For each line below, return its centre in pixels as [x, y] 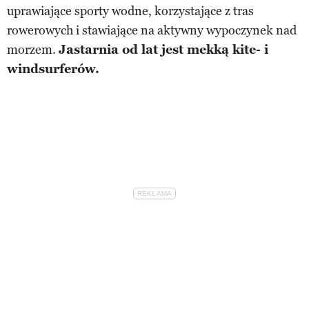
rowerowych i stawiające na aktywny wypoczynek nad [152, 30]
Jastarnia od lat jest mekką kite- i [163, 49]
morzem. [33, 49]
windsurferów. [53, 69]
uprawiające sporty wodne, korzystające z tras [130, 11]
